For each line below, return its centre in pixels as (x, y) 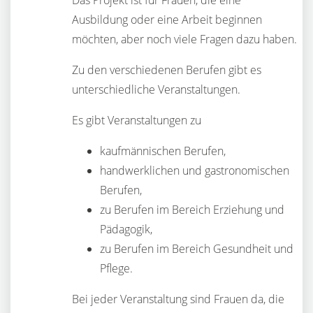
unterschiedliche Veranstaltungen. (156, 89)
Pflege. (116, 268)
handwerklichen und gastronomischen (195, 170)
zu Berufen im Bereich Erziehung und (192, 210)
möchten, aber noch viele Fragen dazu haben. (184, 39)
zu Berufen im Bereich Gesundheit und (197, 249)
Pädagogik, (126, 229)
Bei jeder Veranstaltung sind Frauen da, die (178, 299)
